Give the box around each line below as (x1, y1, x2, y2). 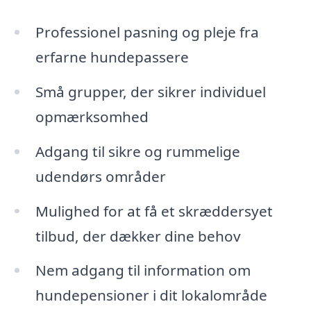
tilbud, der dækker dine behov (35, 226, 241, 246)
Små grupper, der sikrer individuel (35, 81, 266, 101)
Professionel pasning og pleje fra (35, 22, 259, 42)
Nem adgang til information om (35, 260, 251, 280)
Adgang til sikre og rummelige (35, 141, 240, 161)
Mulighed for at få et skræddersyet (35, 201, 273, 221)
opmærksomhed (35, 106, 149, 126)
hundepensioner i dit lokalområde (35, 285, 267, 305)
